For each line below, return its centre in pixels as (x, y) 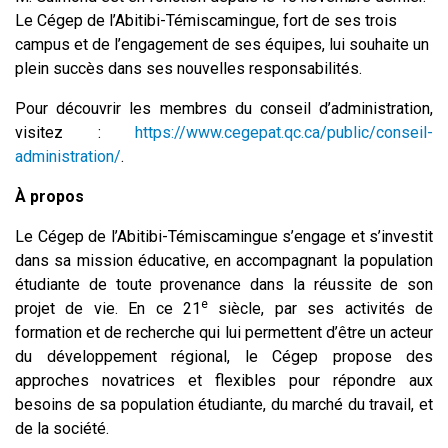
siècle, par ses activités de (320, 308)
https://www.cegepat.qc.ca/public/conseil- (284, 132)
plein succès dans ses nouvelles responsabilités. (188, 68)
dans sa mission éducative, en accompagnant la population (224, 260)
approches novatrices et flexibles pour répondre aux (224, 380)
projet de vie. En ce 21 (108, 308)
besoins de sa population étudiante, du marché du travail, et (224, 404)
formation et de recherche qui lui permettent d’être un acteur (224, 332)
